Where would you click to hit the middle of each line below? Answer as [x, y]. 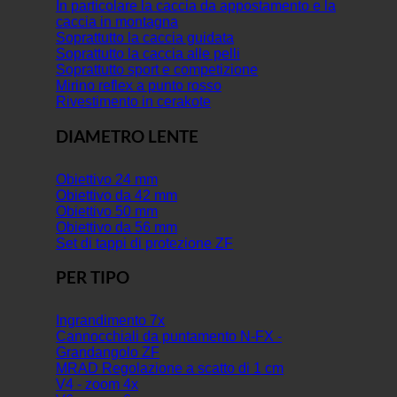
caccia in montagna [117, 22]
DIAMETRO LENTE [127, 136]
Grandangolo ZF [108, 353]
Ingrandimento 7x [110, 321]
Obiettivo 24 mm [107, 179]
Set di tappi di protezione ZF [144, 243]
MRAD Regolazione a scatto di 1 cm [170, 369]
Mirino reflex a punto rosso [139, 86]
